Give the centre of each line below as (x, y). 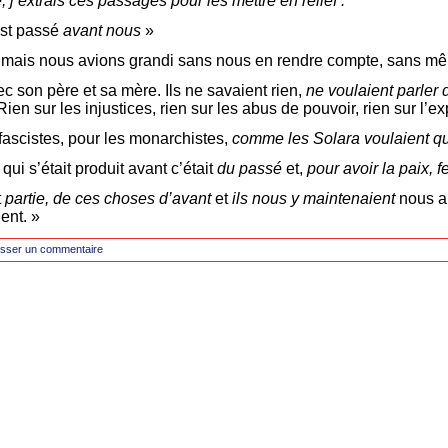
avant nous (102, 31)
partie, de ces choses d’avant (110, 199)
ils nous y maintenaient (315, 199)
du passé (251, 169)
